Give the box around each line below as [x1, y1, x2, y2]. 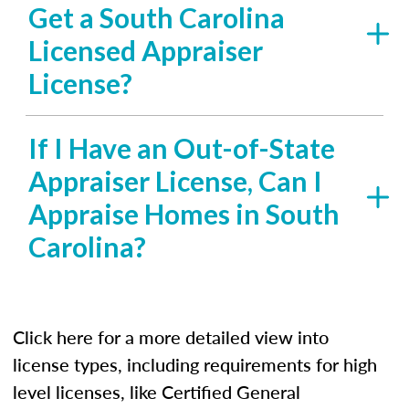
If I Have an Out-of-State [28, 131, 335, 164]
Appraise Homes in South [28, 197, 340, 230]
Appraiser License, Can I [28, 164, 322, 197]
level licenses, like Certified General [13, 379, 300, 404]
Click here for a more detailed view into [13, 324, 329, 350]
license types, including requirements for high [13, 351, 377, 377]
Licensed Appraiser [28, 34, 263, 67]
